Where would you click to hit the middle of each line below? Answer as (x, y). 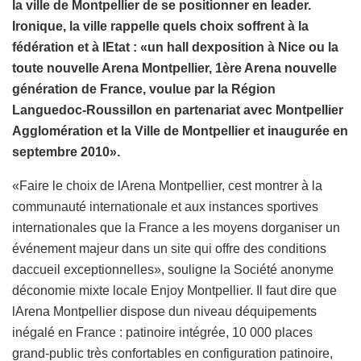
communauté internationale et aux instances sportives (165, 206)
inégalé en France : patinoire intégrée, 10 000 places (162, 332)
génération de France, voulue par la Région (144, 89)
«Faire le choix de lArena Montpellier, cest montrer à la (167, 185)
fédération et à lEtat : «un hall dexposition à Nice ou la (175, 47)
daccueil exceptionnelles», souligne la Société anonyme (173, 269)
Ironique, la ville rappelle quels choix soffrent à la (160, 26)
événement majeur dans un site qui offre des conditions (169, 248)
